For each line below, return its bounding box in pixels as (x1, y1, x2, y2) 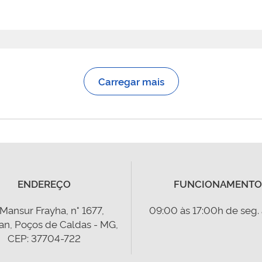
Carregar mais (98, 74, 164, 88)
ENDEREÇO (18, 177, 71, 190)
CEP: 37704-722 (8, 231, 81, 244)
